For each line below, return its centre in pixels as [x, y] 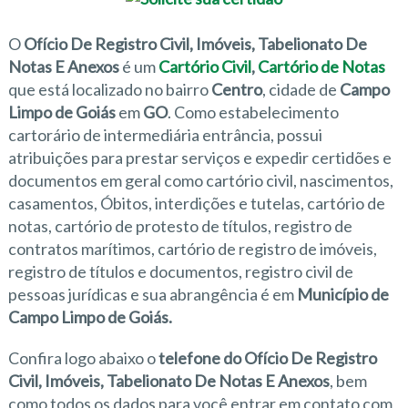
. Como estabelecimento [253, 112]
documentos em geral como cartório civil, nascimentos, [200, 180]
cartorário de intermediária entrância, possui [165, 135]
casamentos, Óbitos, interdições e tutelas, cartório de [196, 203]
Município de [342, 294]
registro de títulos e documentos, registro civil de [180, 271]
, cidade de [301, 89]
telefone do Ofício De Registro [267, 358]
